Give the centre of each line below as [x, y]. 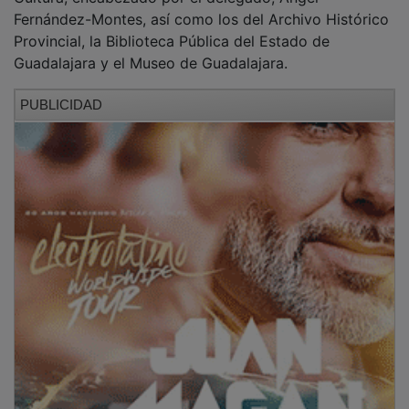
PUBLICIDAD [61, 91]
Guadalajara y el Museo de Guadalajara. [151, 50]
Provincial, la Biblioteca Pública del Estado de [172, 28]
